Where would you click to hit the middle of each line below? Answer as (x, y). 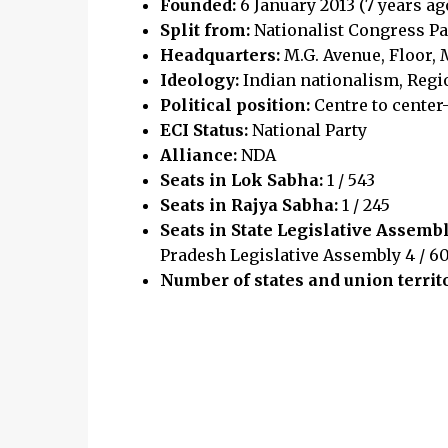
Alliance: (198, 155)
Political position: (236, 105)
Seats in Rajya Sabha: (248, 205)
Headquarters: (221, 55)
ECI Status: (205, 130)
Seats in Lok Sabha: (241, 180)
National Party (309, 130)
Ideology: (201, 80)
